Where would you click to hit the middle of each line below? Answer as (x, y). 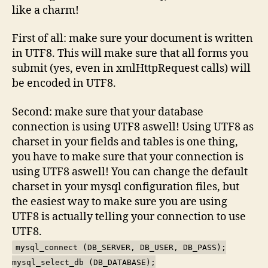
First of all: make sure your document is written (133, 39)
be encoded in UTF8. (64, 83)
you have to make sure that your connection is (128, 157)
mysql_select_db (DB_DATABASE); (84, 262)
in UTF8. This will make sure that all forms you (130, 54)
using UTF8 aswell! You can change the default (130, 172)
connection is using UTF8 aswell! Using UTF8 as (133, 127)
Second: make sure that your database (108, 112)
